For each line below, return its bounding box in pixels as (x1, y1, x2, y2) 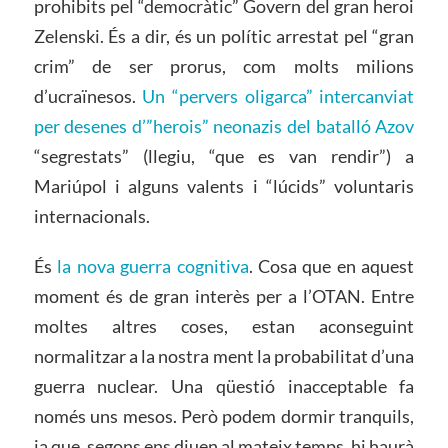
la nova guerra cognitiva (57, 254, 249, 277)
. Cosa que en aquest (248, 254, 415, 277)
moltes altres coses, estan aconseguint (33, 314, 415, 337)
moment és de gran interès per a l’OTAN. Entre (33, 284, 415, 307)
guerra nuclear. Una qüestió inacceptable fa (33, 374, 415, 397)
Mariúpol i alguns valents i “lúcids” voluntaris (33, 174, 415, 197)
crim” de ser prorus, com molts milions (33, 54, 415, 77)
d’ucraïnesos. (33, 84, 143, 107)
